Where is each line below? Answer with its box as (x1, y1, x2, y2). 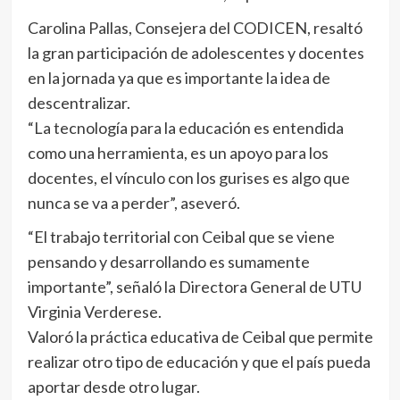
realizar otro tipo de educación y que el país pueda (27, 351, 371, 371)
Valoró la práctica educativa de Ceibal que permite (27, 326, 373, 346)
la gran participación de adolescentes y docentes (27, 42, 364, 62)
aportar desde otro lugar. (27, 376, 200, 396)
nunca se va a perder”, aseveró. (27, 192, 240, 212)
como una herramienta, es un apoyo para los (27, 142, 329, 162)
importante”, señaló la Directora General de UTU (27, 276, 362, 296)
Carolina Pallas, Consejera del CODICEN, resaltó (27, 17, 362, 37)
